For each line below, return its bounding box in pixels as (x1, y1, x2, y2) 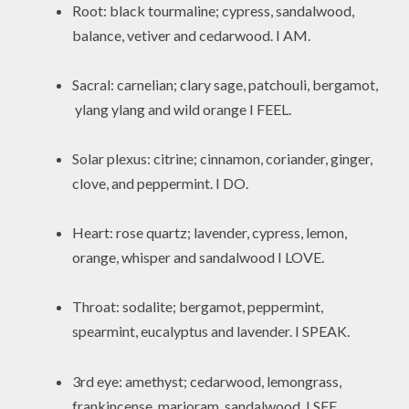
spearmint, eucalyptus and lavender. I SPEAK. (72, 322, 351, 341)
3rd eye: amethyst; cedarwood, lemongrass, (72, 372, 342, 390)
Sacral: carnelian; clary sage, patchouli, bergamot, (72, 75, 379, 93)
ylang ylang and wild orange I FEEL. (72, 100, 292, 118)
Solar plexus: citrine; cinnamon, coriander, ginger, (72, 150, 373, 168)
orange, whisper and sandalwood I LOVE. (72, 248, 325, 267)
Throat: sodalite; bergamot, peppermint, (72, 298, 324, 316)
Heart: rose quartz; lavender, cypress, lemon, (72, 224, 348, 242)
